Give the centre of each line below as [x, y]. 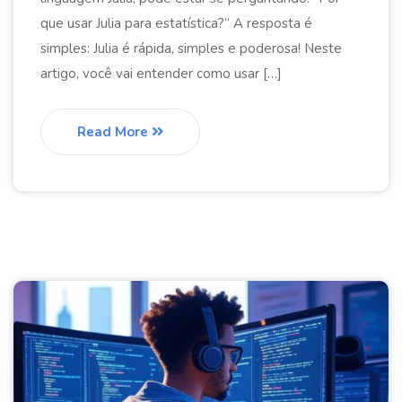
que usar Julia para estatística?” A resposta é [176, 24]
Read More [114, 132]
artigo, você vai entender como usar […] [161, 74]
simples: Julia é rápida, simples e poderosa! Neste [191, 49]
